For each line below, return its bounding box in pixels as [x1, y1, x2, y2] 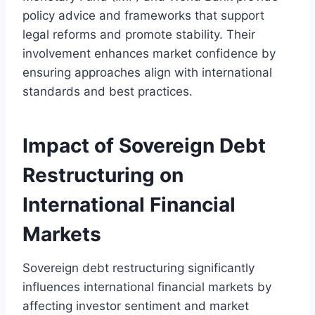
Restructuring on [22, 162, 184, 187]
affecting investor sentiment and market [22, 298, 249, 313]
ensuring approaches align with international [22, 65, 272, 79]
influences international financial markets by [22, 279, 271, 294]
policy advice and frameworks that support [22, 8, 264, 22]
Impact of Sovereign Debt [22, 133, 266, 157]
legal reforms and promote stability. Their [22, 27, 255, 41]
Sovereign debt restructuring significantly [22, 260, 255, 275]
